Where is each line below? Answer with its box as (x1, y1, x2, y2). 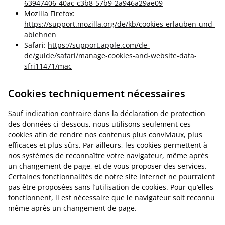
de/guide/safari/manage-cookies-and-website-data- (24, 51, 197, 60)
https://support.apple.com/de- (48, 40, 150, 50)
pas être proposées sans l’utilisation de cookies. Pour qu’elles (8, 182, 213, 192)
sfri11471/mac (24, 61, 72, 71)
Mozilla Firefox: (24, 9, 75, 18)
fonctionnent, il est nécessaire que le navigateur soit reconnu (8, 193, 215, 202)
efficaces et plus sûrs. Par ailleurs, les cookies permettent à (8, 140, 207, 150)
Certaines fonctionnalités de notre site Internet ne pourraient (8, 172, 215, 181)
